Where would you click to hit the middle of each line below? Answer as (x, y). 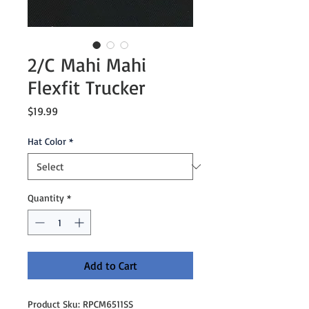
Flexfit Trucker (87, 87)
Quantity (46, 198)
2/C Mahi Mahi (87, 64)
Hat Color (47, 141)
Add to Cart (110, 266)
